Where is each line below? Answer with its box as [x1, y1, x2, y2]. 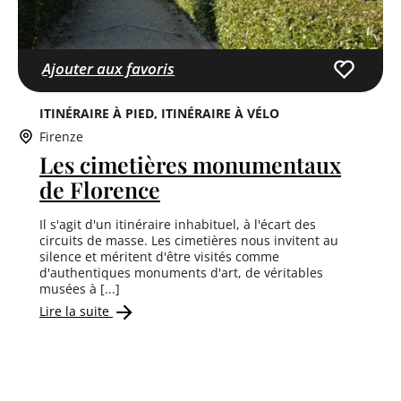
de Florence [39, 174, 160, 204]
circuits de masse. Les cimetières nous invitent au [39, 231, 338, 249]
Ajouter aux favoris [42, 58, 175, 80]
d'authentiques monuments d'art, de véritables [39, 263, 323, 281]
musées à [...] [39, 279, 120, 297]
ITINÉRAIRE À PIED [39, 104, 154, 122]
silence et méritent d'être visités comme [39, 247, 279, 265]
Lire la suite [39, 302, 113, 320]
